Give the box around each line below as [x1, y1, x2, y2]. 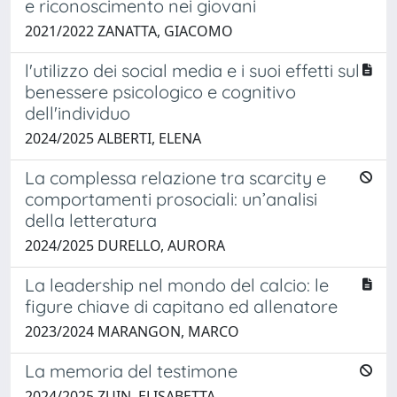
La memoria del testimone [25, 359, 237, 382]
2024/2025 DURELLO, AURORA [25, 235, 225, 255]
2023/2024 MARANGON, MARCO [25, 321, 239, 341]
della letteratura [25, 208, 157, 231]
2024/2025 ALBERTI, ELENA [25, 128, 201, 148]
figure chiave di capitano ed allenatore [25, 294, 338, 317]
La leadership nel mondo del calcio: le [25, 273, 329, 296]
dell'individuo [25, 101, 130, 124]
